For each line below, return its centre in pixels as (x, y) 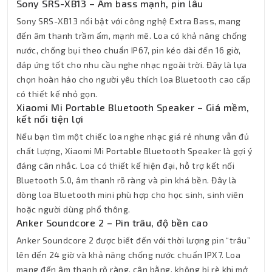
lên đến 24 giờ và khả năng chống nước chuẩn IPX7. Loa (129, 255)
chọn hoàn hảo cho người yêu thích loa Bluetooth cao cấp (134, 80)
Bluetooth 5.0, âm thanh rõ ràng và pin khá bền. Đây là (127, 180)
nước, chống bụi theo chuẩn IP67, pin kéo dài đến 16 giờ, (129, 50)
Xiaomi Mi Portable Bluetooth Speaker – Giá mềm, (133, 107)
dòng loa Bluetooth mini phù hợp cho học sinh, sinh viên (130, 195)
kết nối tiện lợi (50, 119)
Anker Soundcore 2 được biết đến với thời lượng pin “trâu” (134, 240)
